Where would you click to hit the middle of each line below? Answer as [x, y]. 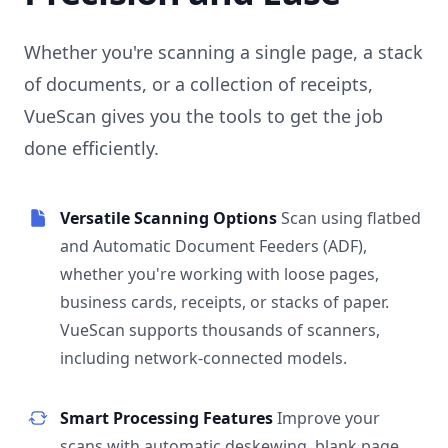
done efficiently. [91, 148]
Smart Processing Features [168, 418]
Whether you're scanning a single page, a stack [223, 52]
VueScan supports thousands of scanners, [220, 330]
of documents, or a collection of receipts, [198, 84]
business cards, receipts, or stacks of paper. [224, 302]
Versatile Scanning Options [170, 218]
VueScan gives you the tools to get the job [203, 116]
